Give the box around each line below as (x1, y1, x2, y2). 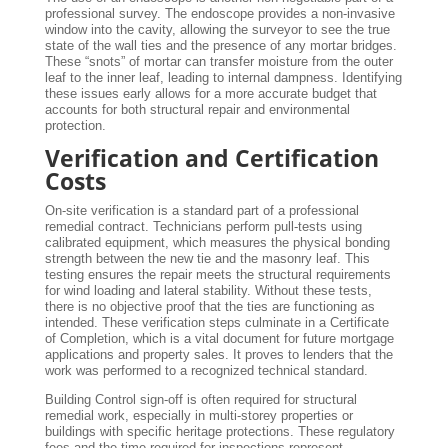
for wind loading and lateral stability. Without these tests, (44, 282, 372, 298)
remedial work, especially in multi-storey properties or (44, 407, 353, 423)
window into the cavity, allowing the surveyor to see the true (44, 21, 390, 37)
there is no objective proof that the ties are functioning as (44, 298, 375, 314)
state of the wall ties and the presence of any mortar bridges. (44, 37, 397, 53)
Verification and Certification (44, 141, 379, 174)
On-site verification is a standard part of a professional (44, 202, 359, 218)
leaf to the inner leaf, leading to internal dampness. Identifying (44, 69, 402, 85)
